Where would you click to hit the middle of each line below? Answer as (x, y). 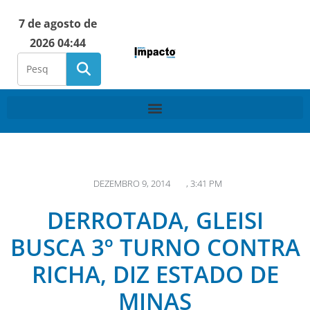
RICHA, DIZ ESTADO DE (155, 274)
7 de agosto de (57, 24)
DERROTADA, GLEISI (155, 220)
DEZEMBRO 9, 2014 (132, 183)
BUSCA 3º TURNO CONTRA (155, 247)
